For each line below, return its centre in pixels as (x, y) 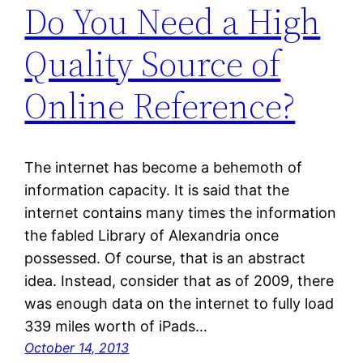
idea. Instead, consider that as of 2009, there (179, 281)
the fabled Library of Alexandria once (152, 236)
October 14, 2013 (77, 348)
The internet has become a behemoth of (164, 168)
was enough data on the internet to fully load (179, 304)
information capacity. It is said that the (157, 190)
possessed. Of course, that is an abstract (165, 258)
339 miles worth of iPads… (116, 327)
